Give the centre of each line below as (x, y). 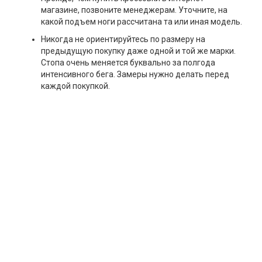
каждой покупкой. (75, 86)
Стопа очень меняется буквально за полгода (128, 63)
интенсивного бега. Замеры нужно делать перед (135, 75)
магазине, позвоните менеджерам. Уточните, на (134, 10)
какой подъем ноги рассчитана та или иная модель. (142, 22)
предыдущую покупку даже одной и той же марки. (138, 51)
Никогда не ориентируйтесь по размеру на (123, 39)
